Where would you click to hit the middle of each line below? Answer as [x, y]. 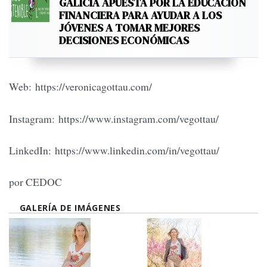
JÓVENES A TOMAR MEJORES [129, 28]
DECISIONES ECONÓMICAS [124, 41]
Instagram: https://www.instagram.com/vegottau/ [114, 118]
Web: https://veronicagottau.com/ [80, 87]
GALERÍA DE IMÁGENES [70, 207]
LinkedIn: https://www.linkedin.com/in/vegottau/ [114, 150]
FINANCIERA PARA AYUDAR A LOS [140, 15]
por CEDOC [35, 182]
